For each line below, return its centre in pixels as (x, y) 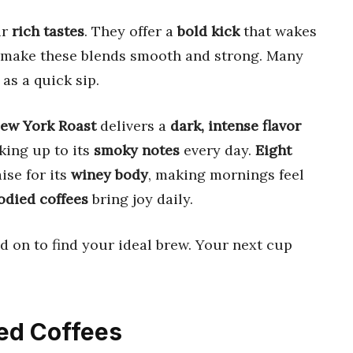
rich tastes (48, 31)
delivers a (133, 125)
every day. (217, 150)
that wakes (278, 31)
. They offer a (131, 31)
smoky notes (137, 150)
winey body (110, 174)
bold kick (208, 31)
